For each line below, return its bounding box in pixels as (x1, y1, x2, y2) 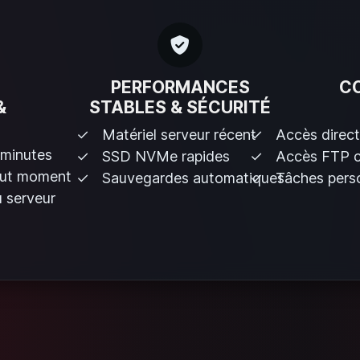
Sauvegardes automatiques (101, 169, 284, 186)
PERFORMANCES (110, 76, 250, 97)
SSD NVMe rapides (101, 147, 230, 165)
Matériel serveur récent (101, 125, 256, 143)
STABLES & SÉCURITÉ (89, 96, 271, 117)
